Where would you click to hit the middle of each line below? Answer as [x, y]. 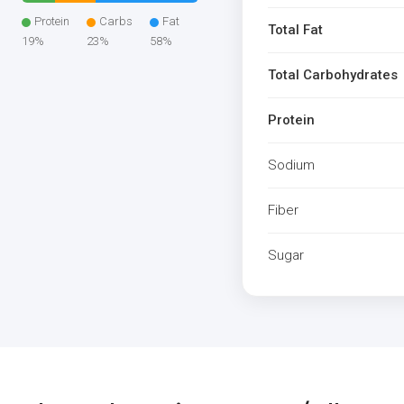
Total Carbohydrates [333, 75]
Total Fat [295, 30]
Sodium [291, 165]
